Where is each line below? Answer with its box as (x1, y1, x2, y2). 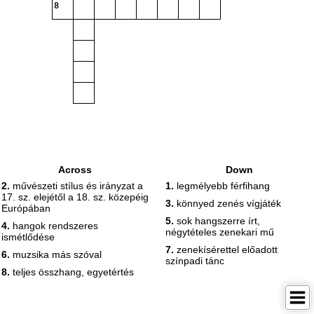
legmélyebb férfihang (174, 180, 270, 191)
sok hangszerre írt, (174, 215, 260, 226)
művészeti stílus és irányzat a (10, 180, 143, 191)
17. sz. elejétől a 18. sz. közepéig (1, 191, 149, 203)
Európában (1, 203, 50, 214)
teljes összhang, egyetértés (10, 266, 134, 278)
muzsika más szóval (10, 249, 102, 260)
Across (58, 164, 92, 175)
